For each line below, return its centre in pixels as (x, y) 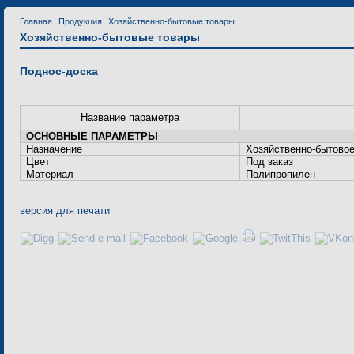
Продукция (80, 21)
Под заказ (270, 162)
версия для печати (65, 211)
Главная (36, 21)
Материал (50, 174)
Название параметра (130, 117)
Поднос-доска (59, 71)
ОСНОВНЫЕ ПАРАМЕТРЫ (92, 136)
